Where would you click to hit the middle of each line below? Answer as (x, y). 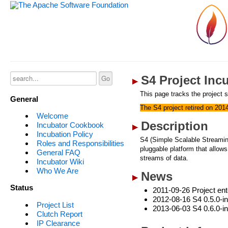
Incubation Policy (65, 134)
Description (175, 126)
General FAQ (58, 153)
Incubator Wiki (60, 162)
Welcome (52, 116)
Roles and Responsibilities (80, 144)
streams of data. (164, 158)
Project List (55, 205)
